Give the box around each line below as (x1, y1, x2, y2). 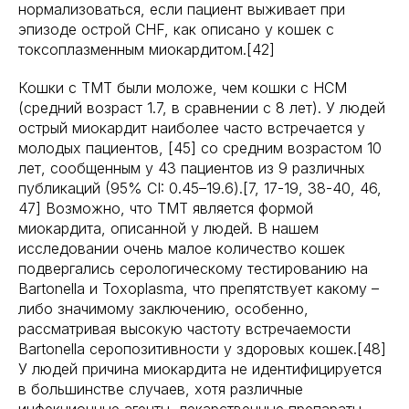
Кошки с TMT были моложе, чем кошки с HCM (18, 79, 347, 97)
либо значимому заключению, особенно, (18, 299, 309, 318)
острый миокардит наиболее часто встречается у (18, 119, 365, 137)
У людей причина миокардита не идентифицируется (18, 360, 382, 378)
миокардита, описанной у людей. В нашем (18, 219, 319, 237)
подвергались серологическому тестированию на (18, 259, 368, 278)
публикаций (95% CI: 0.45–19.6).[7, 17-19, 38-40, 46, (18, 179, 382, 197)
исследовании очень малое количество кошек (18, 239, 345, 257)
